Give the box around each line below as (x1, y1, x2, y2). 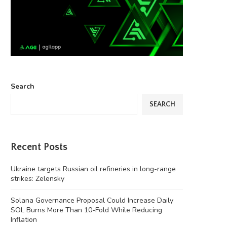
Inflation (11, 215, 37, 225)
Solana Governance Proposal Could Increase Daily (11, 196, 173, 206)
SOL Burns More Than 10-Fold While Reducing (11, 205, 162, 215)
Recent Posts (11, 141, 67, 153)
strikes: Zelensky (11, 174, 64, 184)
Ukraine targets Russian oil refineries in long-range (11, 164, 176, 174)
